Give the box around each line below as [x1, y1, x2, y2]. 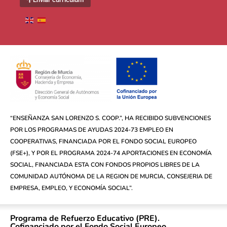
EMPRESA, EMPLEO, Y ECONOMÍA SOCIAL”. [10, 184, 133, 193]
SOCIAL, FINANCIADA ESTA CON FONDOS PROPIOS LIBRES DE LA [10, 161, 200, 169]
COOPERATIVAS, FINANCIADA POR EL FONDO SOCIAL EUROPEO [10, 137, 197, 146]
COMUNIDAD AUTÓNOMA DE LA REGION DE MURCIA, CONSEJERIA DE [10, 172, 212, 181]
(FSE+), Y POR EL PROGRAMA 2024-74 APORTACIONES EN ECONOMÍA [10, 149, 212, 158]
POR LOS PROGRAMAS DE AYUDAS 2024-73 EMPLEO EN [10, 126, 173, 134]
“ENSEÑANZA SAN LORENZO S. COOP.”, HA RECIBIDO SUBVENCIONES [10, 114, 211, 123]
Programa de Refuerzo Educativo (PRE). [10, 213, 160, 224]
